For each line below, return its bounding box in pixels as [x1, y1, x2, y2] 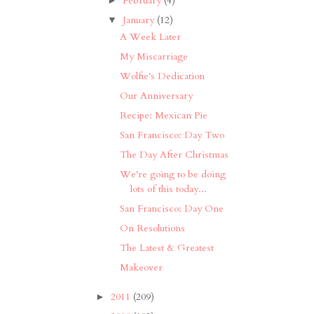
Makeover [120, 261, 163, 275]
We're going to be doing [120, 168, 226, 182]
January [122, 13, 157, 27]
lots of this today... [130, 182, 207, 196]
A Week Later [120, 30, 182, 44]
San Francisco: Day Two [120, 128, 225, 142]
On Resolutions [120, 221, 186, 235]
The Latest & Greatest [120, 241, 214, 255]
